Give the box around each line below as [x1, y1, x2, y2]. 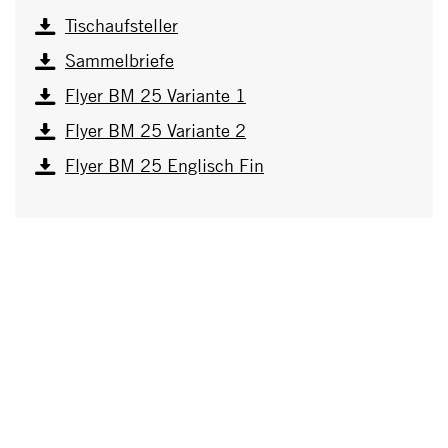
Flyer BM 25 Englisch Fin [65, 154, 264, 177]
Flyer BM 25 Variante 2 [65, 119, 246, 142]
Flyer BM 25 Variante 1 [65, 84, 246, 107]
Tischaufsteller [65, 14, 178, 37]
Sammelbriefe [65, 49, 174, 72]
